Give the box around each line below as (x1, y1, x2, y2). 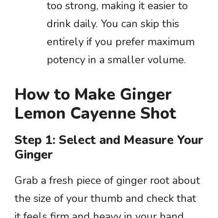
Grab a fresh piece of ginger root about (15, 173, 200, 188)
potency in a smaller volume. (47, 53, 186, 67)
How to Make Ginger (15, 84, 172, 106)
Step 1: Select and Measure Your (15, 132, 203, 148)
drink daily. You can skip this (47, 17, 179, 31)
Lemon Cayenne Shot (15, 103, 176, 125)
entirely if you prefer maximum (47, 35, 195, 49)
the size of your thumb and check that (15, 191, 196, 206)
